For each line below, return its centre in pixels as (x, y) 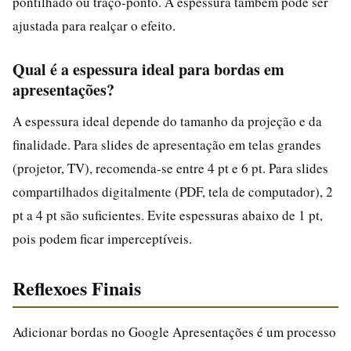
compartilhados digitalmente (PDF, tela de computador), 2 (173, 191)
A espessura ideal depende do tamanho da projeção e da (167, 121)
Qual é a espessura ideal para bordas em (148, 69)
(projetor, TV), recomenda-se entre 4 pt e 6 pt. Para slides (170, 168)
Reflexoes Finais (77, 288)
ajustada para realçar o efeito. (94, 25)
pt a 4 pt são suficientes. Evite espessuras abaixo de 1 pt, (168, 215)
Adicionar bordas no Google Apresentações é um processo (174, 331)
